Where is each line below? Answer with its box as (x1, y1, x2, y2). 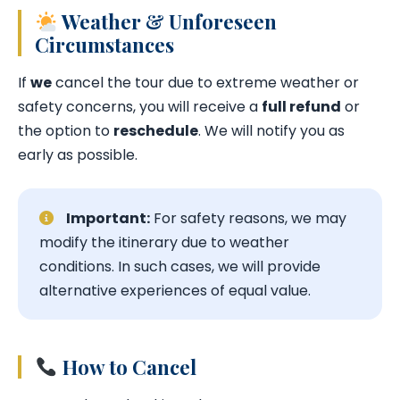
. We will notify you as (198, 121, 345, 142)
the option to (18, 121, 113, 142)
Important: (66, 207, 150, 229)
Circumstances (35, 31, 174, 59)
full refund (262, 96, 341, 118)
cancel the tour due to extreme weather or (52, 72, 359, 94)
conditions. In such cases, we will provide (39, 255, 321, 277)
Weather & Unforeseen (57, 8, 277, 36)
